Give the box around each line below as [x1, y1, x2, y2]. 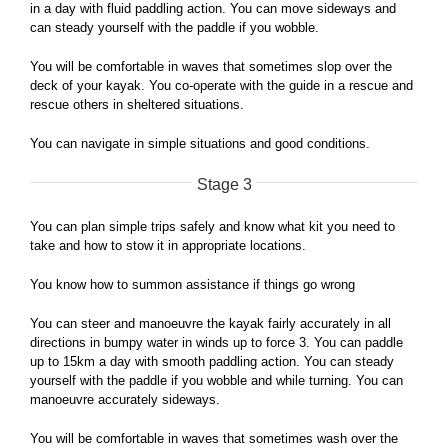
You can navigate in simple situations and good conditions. [30, 136, 370, 152]
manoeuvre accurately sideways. [30, 392, 220, 408]
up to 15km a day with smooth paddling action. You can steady [30, 354, 394, 370]
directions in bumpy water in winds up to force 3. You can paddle [30, 335, 403, 351]
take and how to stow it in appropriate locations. [30, 238, 306, 254]
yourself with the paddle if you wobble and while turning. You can [30, 373, 403, 389]
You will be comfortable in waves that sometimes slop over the [30, 59, 392, 75]
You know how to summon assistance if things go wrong [30, 277, 355, 293]
